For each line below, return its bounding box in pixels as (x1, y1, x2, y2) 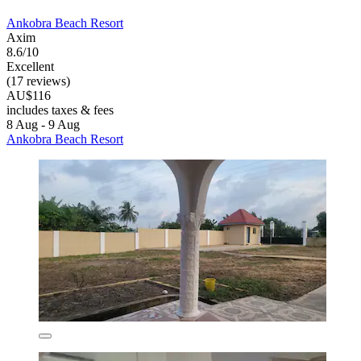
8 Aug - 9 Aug (6, 117, 80, 131)
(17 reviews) (6, 73, 70, 88)
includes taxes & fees (6, 102, 114, 117)
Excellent (6, 59, 54, 73)
